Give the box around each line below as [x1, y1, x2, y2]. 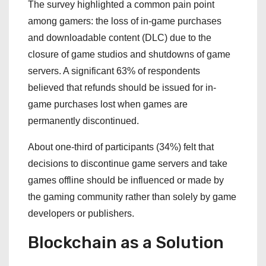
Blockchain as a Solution [28, 233, 224, 252]
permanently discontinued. [28, 116, 139, 126]
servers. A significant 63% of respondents [28, 66, 200, 76]
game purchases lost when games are [28, 99, 188, 109]
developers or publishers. [28, 208, 134, 218]
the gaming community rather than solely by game [28, 192, 236, 202]
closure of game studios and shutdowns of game [28, 49, 230, 59]
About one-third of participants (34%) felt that [28, 142, 214, 152]
